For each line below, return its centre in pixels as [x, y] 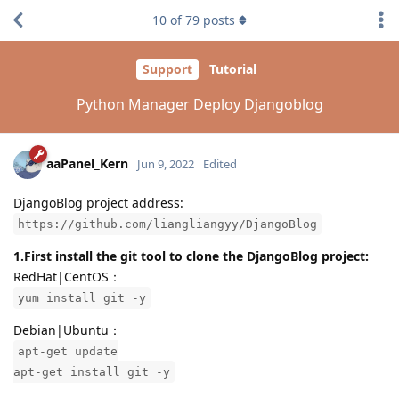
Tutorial [233, 69]
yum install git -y [82, 297]
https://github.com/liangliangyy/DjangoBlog [167, 224]
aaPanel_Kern [87, 163]
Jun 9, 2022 [166, 163]
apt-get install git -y [92, 371]
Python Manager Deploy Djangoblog [199, 104]
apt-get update [68, 351]
